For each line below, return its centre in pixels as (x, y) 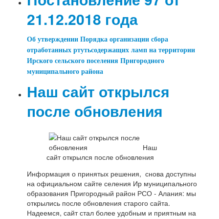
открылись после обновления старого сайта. (99, 203)
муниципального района (65, 72)
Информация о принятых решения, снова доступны (112, 174)
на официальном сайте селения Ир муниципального (112, 184)
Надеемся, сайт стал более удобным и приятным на (112, 213)
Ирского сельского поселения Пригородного (96, 61)
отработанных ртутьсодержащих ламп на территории (111, 50)
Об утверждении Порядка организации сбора (98, 40)
